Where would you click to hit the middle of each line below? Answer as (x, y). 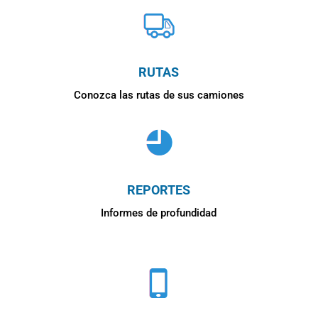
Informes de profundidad (159, 213)
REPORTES (159, 190)
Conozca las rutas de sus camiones (159, 95)
